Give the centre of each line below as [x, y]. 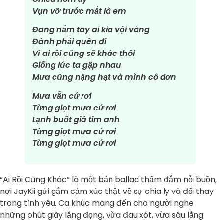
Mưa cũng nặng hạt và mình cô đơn [104, 77]
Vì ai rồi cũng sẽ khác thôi [83, 54]
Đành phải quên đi [69, 42]
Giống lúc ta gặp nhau [77, 65]
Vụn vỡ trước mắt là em [79, 11]
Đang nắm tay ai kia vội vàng [91, 30]
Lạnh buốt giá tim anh [76, 119]
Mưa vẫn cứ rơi [62, 96]
